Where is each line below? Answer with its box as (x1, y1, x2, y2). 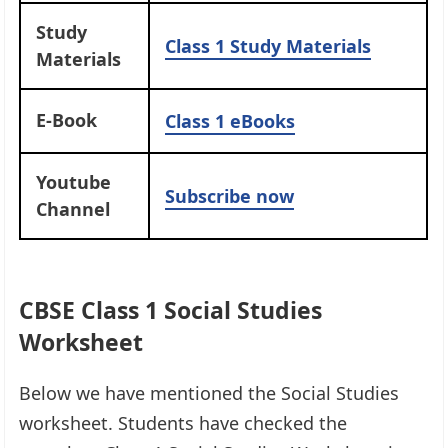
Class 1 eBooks (165, 108, 296, 133)
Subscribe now (165, 183, 295, 208)
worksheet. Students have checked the (19, 410, 348, 435)
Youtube (36, 169, 112, 194)
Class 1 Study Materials (165, 33, 372, 58)
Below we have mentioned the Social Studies (19, 380, 400, 405)
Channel (36, 196, 111, 221)
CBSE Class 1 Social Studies (19, 293, 323, 326)
